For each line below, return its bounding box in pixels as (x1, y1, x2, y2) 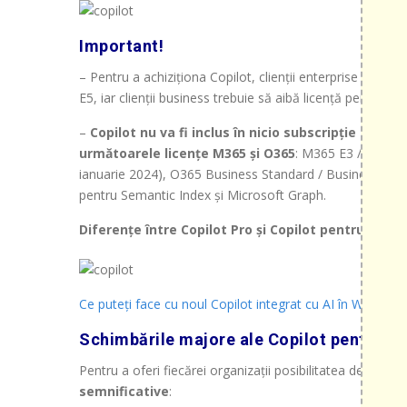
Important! (79, 36, 164, 56)
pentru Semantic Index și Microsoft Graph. (79, 186, 326, 204)
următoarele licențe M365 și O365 (79, 144, 295, 163)
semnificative (79, 382, 169, 400)
